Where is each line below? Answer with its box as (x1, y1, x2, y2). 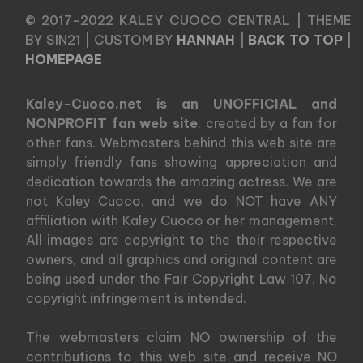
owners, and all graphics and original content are (26, 251, 337, 268)
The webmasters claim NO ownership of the (26, 329, 337, 346)
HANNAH (177, 32, 236, 49)
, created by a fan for (197, 115, 337, 132)
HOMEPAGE (25, 51, 102, 68)
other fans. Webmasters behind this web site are (26, 135, 337, 152)
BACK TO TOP (248, 32, 343, 49)
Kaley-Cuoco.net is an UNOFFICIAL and (26, 96, 337, 113)
